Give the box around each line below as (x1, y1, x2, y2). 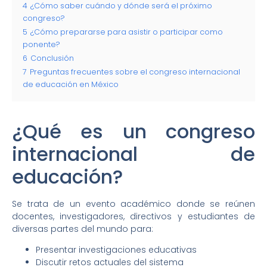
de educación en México (23, 79, 119, 89)
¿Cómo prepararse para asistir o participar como (30, 26, 223, 37)
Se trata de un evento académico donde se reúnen (12, 197, 255, 210)
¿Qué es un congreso (12, 117, 255, 145)
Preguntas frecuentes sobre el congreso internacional (30, 66, 240, 77)
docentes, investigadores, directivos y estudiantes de (12, 210, 255, 222)
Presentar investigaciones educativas (36, 244, 197, 256)
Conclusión (30, 52, 74, 63)
